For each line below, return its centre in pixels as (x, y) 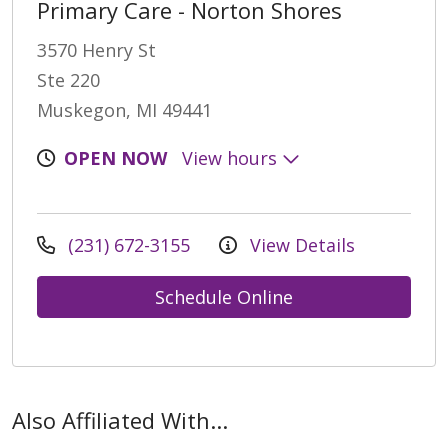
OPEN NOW (115, 157)
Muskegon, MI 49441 (124, 109)
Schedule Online (224, 296)
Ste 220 (68, 79)
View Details (300, 244)
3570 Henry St (96, 49)
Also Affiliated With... (120, 419)
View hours (232, 157)
